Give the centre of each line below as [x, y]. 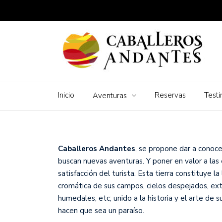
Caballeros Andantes [97, 148]
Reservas [170, 95]
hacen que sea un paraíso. [101, 210]
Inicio [66, 95]
